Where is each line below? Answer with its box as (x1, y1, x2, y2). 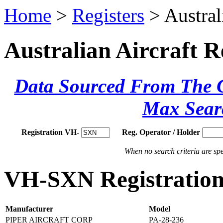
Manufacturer (5, 205, 53, 214)
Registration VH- (21, 127, 79, 136)
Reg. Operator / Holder (122, 127, 200, 136)
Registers (72, 4, 144, 26)
